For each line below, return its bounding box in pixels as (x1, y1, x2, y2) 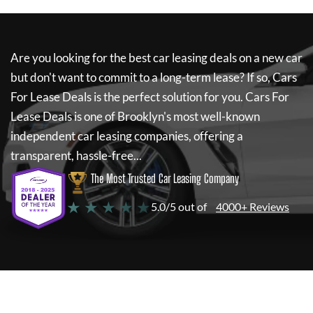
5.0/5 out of (151, 200, 207, 213)
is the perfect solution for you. (92, 89, 245, 104)
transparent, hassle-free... (10, 148, 142, 163)
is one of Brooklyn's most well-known (72, 109, 260, 124)
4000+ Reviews (216, 200, 289, 213)
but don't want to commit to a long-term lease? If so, (10, 70, 270, 85)
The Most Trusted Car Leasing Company (91, 171, 239, 186)
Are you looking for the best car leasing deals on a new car (10, 50, 303, 65)
